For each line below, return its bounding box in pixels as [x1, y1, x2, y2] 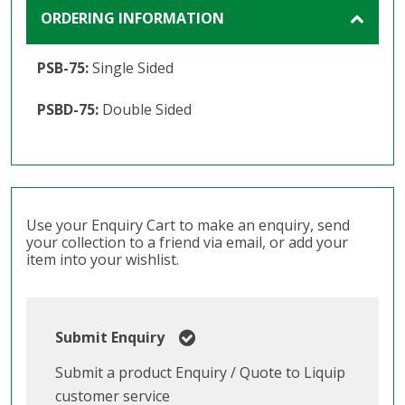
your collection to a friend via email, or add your [26, 231, 348, 252]
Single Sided [92, 57, 174, 78]
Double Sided [102, 99, 192, 119]
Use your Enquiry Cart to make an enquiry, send [26, 214, 350, 235]
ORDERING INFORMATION [41, 7, 224, 28]
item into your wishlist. [26, 249, 179, 269]
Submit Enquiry [55, 326, 165, 347]
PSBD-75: [37, 99, 102, 119]
